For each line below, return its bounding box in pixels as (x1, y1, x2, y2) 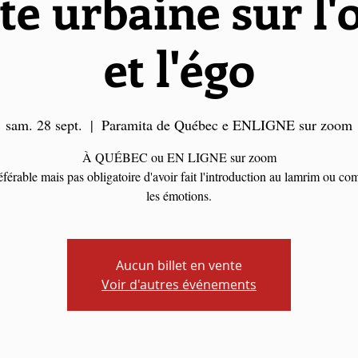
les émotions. (146, 187, 212, 204)
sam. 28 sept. (6, 115, 82, 134)
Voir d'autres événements (101, 276, 257, 293)
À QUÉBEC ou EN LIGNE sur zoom (82, 149, 276, 165)
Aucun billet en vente (116, 257, 242, 274)
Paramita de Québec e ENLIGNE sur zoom (101, 115, 352, 134)
